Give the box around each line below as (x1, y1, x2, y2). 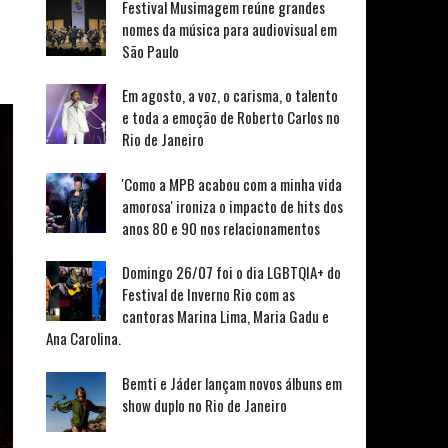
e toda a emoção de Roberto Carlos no (121, 106, 340, 129)
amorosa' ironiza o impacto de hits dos (121, 194, 343, 217)
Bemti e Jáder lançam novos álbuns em (121, 372, 342, 395)
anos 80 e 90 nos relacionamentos (121, 216, 320, 239)
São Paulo (121, 39, 179, 62)
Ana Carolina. (46, 327, 121, 350)
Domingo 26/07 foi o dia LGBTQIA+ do (121, 261, 341, 284)
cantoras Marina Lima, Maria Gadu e (121, 305, 329, 328)
